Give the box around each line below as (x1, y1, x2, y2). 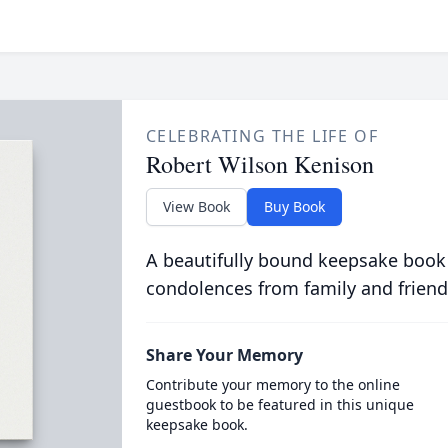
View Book (162, 197, 230, 216)
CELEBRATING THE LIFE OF (145, 125, 379, 147)
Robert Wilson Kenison (145, 148, 374, 180)
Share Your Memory (145, 344, 303, 366)
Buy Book (263, 197, 325, 216)
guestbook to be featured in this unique (145, 395, 414, 414)
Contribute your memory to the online (145, 375, 400, 394)
